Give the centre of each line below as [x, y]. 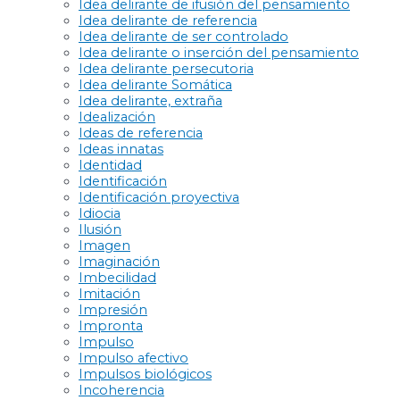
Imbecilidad [117, 277]
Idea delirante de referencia [168, 20]
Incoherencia [121, 390]
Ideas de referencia [141, 133]
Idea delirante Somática [155, 84]
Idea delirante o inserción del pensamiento [219, 52]
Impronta [111, 325]
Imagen [104, 245]
